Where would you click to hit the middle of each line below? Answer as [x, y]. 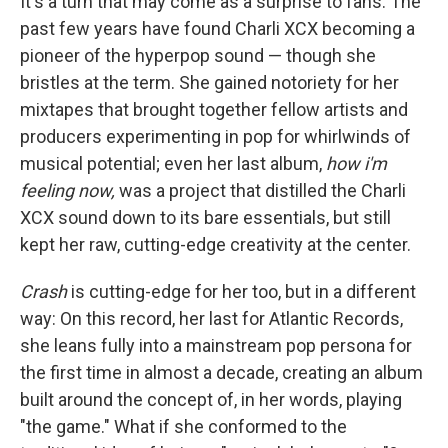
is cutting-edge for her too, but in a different [241, 291]
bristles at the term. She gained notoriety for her [209, 82]
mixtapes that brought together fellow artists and [214, 109]
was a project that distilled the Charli [260, 190]
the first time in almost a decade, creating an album [221, 372]
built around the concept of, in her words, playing [211, 399]
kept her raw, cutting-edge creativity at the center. [215, 244]
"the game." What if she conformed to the [183, 426]
